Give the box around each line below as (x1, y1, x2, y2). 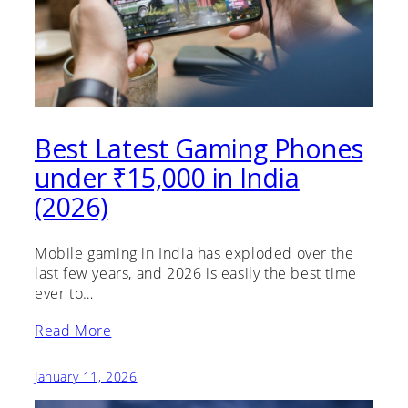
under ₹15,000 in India (35, 160, 300, 196)
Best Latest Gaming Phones (35, 131, 363, 167)
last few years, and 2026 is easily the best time (35, 262, 357, 283)
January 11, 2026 (35, 367, 138, 385)
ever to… (35, 282, 94, 303)
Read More (35, 320, 112, 341)
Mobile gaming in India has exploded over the (35, 242, 354, 263)
